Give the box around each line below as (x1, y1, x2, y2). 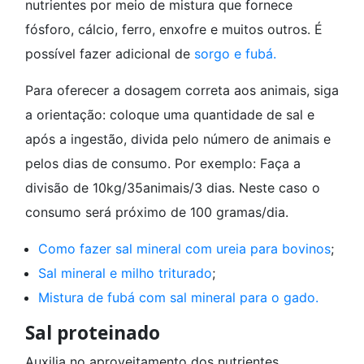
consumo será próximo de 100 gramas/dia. (25, 204, 288, 220)
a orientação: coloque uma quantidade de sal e (25, 106, 314, 123)
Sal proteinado (25, 320, 165, 345)
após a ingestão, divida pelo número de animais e (25, 131, 331, 147)
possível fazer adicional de (25, 45, 194, 62)
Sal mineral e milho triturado (38, 265, 212, 281)
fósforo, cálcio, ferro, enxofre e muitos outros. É (25, 21, 323, 37)
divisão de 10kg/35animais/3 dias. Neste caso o (25, 180, 320, 196)
